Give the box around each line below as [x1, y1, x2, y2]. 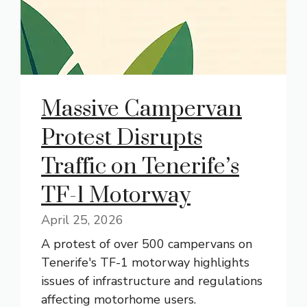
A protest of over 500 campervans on [41, 236, 252, 252]
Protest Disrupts [41, 124, 202, 152]
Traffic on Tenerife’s [41, 153, 239, 181]
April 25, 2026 [41, 212, 123, 228]
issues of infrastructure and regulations [41, 273, 262, 289]
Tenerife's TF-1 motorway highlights [41, 254, 249, 271]
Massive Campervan [41, 95, 242, 123]
